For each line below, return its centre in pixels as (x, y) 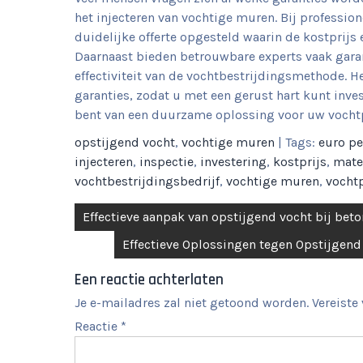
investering (233, 162)
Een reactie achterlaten (149, 280)
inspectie (167, 162)
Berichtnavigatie (140, 215)
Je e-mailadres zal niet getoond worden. (192, 303)
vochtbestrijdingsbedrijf (147, 181)
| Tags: (298, 142)
